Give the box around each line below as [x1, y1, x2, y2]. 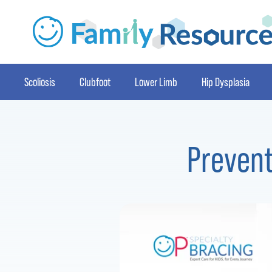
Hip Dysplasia [202, 75, 250, 89]
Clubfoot [80, 75, 110, 89]
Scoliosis [24, 75, 55, 89]
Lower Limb [135, 75, 177, 89]
